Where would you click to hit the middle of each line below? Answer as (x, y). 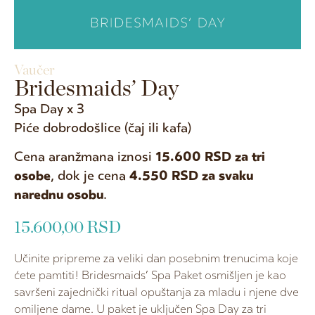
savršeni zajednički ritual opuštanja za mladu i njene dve (156, 293)
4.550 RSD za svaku (191, 176)
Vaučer (34, 70)
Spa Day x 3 (49, 109)
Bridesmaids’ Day (96, 89)
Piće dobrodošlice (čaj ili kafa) (103, 128)
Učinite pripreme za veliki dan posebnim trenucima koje (156, 259)
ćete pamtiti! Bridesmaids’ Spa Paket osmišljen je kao (150, 276)
